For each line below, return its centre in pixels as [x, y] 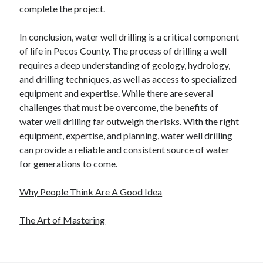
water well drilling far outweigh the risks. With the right [129, 121]
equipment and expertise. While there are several [117, 93]
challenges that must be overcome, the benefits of [119, 107]
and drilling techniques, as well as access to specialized [128, 79]
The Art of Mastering [63, 220]
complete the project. [63, 9]
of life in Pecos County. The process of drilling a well [123, 51]
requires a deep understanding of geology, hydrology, [125, 65]
